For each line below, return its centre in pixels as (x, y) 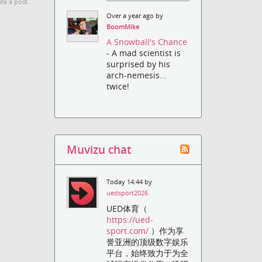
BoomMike (123, 27)
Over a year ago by (135, 16)
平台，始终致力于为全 (148, 253)
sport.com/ (128, 230)
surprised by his (139, 64)
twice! (118, 87)
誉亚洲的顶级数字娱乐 (148, 242)
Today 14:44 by (130, 182)
